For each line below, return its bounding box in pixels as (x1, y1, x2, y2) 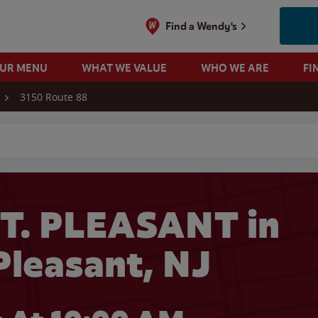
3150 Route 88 (20, 90, 87, 104)
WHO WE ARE (200, 61, 269, 75)
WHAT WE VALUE (81, 61, 167, 75)
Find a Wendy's (165, 19, 238, 33)
